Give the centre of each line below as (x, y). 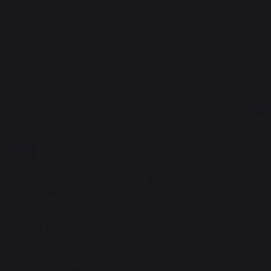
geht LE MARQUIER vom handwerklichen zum (135, 7)
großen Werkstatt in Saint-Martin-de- (169, 50)
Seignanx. (135, 65)
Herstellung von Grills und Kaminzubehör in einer (135, 36)
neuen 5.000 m (56, 50)
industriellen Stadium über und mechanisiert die (135, 21)
